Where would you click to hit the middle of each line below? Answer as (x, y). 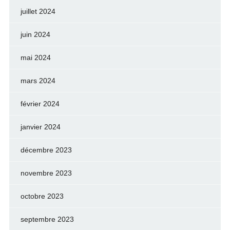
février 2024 (40, 104)
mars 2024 (38, 81)
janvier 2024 (40, 127)
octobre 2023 (42, 196)
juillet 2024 (38, 11)
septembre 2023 (47, 219)
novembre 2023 (46, 173)
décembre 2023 (46, 150)
